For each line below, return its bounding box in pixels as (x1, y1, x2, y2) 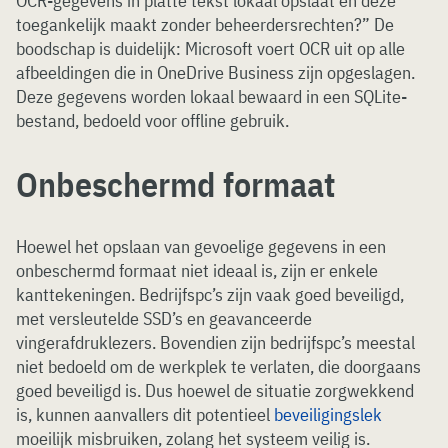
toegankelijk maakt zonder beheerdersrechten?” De (16, 13, 394, 36)
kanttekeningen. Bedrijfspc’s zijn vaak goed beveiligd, (16, 283, 404, 306)
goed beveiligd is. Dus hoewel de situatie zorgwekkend (16, 379, 414, 402)
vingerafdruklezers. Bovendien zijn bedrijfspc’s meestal (16, 331, 415, 354)
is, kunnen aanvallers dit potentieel (16, 403, 274, 426)
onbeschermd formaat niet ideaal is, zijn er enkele (16, 259, 378, 282)
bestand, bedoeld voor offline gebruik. (16, 109, 289, 132)
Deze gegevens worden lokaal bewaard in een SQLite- (16, 85, 407, 108)
